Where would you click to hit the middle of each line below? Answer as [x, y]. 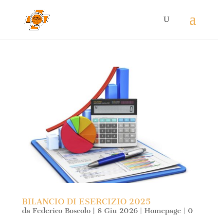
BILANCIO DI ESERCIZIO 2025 [86, 201]
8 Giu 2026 [117, 210]
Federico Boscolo [61, 210]
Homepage [163, 210]
